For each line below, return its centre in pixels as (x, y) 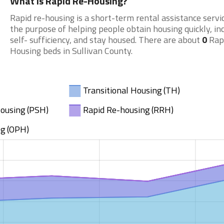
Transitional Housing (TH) (131, 90)
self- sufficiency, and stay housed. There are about (106, 40)
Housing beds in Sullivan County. (71, 51)
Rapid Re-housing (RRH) (128, 110)
